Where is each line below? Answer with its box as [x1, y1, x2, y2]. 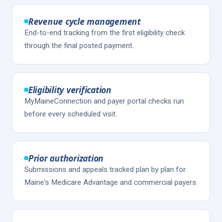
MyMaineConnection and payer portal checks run [24, 97, 184, 106]
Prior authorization [28, 152, 104, 164]
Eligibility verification [28, 84, 111, 96]
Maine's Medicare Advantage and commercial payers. [24, 178, 198, 187]
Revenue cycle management [28, 15, 141, 27]
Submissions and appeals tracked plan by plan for [24, 165, 186, 174]
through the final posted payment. [24, 41, 134, 50]
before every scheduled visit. [24, 110, 117, 118]
